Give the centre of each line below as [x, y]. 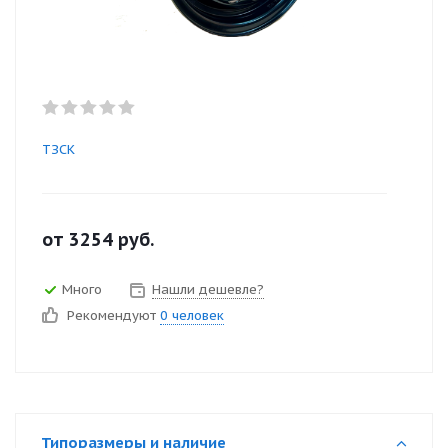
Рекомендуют [113, 315]
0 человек [192, 315]
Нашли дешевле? [208, 289]
